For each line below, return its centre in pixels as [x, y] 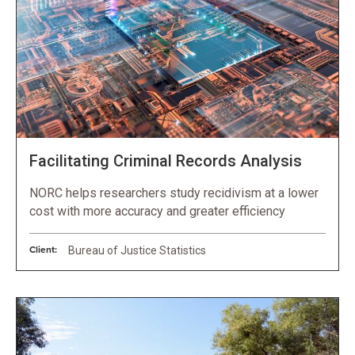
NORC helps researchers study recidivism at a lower [174, 193]
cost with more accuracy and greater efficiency [157, 211]
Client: [43, 250]
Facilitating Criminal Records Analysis [166, 160]
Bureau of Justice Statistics [137, 250]
